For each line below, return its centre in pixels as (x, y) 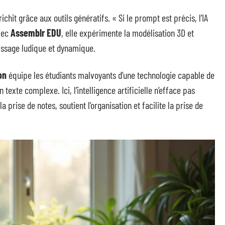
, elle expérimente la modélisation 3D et (128, 33)
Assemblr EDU (36, 33)
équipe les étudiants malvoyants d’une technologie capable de (110, 75)
